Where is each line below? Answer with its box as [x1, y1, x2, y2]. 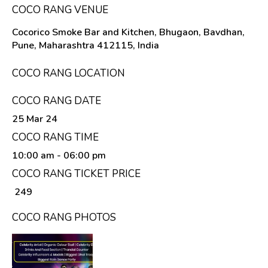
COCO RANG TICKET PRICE [12, 166, 141, 181]
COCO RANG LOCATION [12, 66, 125, 80]
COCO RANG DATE [12, 93, 101, 108]
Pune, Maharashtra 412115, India [12, 38, 159, 52]
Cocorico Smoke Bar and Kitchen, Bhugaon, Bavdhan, [12, 25, 245, 39]
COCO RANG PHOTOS [12, 210, 116, 224]
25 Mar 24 [12, 112, 57, 126]
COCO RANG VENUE [12, 2, 108, 17]
